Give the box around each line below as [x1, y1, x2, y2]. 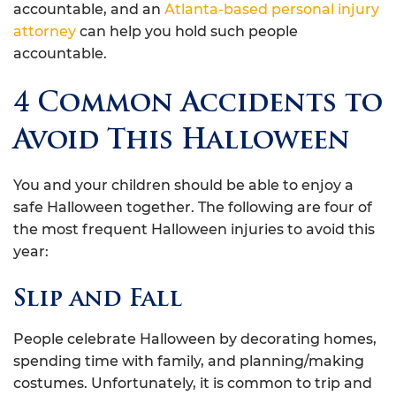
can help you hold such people [76, 23, 298, 40]
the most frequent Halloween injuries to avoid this [13, 221, 375, 238]
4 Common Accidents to [13, 91, 383, 118]
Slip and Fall [13, 288, 182, 312]
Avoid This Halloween [13, 128, 350, 156]
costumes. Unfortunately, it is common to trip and [13, 375, 372, 392]
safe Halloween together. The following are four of [13, 199, 372, 216]
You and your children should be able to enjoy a [13, 177, 354, 194]
